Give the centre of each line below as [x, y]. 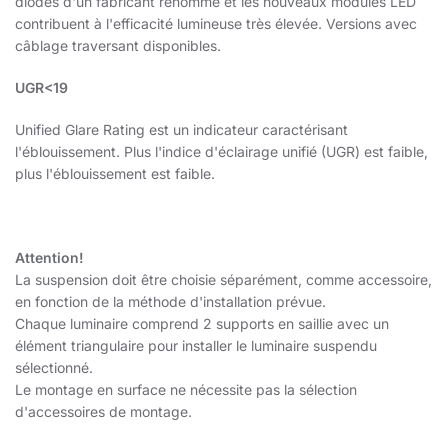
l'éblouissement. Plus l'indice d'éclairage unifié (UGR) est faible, [221, 152]
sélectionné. [54, 368]
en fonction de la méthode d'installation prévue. [170, 302]
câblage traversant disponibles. [118, 46]
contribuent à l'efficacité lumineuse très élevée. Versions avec [216, 24]
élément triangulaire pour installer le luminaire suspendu [196, 346]
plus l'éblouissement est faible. [115, 174]
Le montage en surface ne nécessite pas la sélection [186, 390]
